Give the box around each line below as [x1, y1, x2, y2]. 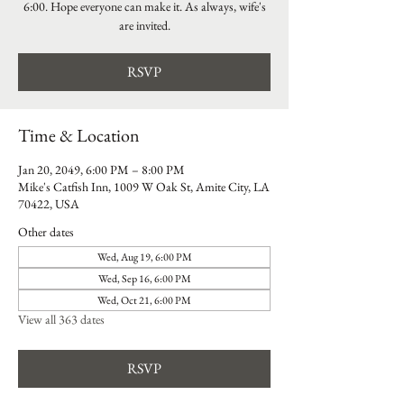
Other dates [18, 224, 74, 240]
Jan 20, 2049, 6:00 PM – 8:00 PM [18, 161, 185, 178]
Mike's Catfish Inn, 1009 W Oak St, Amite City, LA [18, 179, 270, 195]
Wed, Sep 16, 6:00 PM [97, 271, 191, 286]
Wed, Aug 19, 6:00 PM [96, 250, 192, 264]
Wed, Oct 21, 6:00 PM [97, 293, 191, 308]
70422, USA [18, 196, 79, 212]
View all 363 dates [18, 311, 105, 327]
